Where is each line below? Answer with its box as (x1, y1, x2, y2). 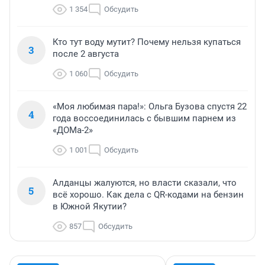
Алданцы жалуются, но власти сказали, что (53, 177, 237, 188)
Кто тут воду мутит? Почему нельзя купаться (53, 36, 241, 47)
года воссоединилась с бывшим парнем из (53, 112, 236, 124)
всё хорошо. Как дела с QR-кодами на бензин (53, 189, 244, 200)
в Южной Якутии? (53, 201, 127, 212)
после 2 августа (53, 48, 119, 59)
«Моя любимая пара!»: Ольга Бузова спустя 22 (53, 101, 247, 112)
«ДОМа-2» (53, 124, 93, 135)
